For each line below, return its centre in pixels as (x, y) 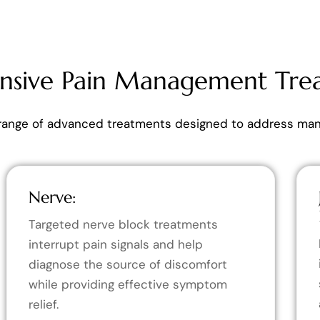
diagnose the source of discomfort (127, 264)
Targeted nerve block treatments (123, 224)
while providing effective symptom (127, 284)
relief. (43, 304)
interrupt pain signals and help (115, 244)
